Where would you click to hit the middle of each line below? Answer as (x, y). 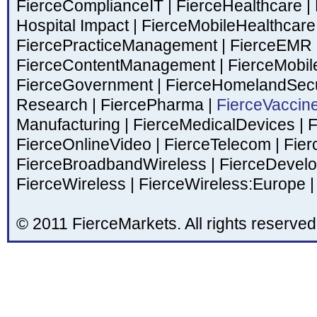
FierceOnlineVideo (86, 145)
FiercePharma (152, 105)
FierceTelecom (218, 145)
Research (54, 105)
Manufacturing (70, 125)
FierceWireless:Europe (222, 184)
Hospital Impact (75, 26)
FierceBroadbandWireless (114, 165)
